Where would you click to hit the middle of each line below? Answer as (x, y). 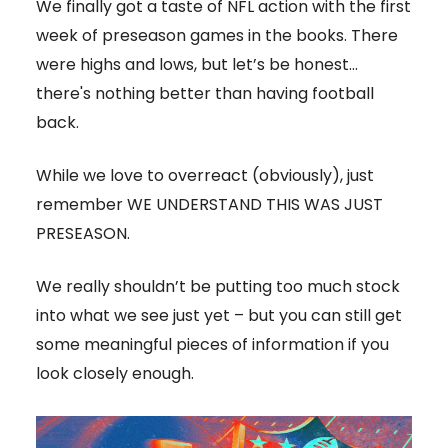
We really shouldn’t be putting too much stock (218, 286)
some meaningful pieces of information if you (212, 344)
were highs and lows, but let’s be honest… (197, 64)
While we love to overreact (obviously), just (205, 175)
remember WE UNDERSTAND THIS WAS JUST (209, 204)
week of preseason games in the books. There (217, 35)
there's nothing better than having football (205, 93)
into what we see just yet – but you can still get (219, 315)
